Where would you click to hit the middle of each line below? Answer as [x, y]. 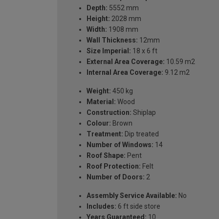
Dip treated [141, 134]
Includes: [101, 206]
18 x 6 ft [144, 51]
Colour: [99, 123]
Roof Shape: [106, 155]
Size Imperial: [109, 51]
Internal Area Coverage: [125, 72]
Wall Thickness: [112, 40]
